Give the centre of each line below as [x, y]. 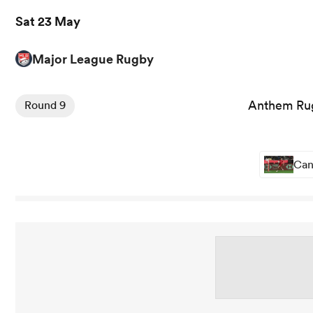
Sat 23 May [48, 21]
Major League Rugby [93, 59]
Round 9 [45, 105]
